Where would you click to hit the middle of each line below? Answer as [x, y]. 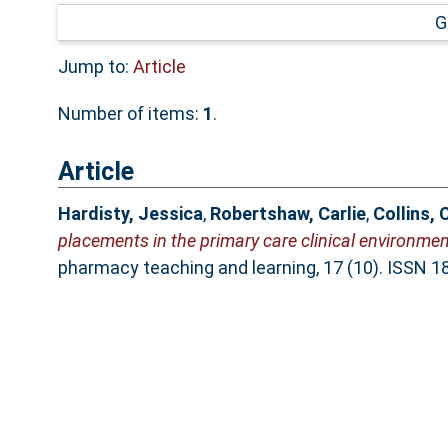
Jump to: [95, 66]
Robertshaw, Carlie [287, 214]
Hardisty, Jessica [130, 214]
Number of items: [130, 113]
